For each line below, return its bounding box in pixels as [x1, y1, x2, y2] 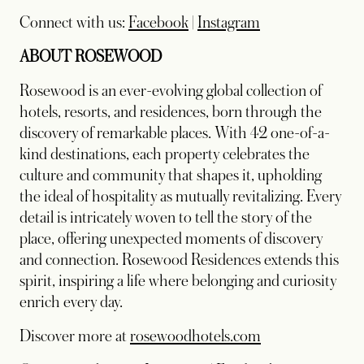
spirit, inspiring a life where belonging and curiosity [19, 272, 336, 291]
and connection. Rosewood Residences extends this [19, 251, 339, 270]
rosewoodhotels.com [130, 327, 261, 346]
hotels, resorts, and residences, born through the [19, 103, 322, 122]
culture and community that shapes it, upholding [19, 167, 322, 185]
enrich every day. [19, 293, 123, 312]
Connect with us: [19, 14, 128, 32]
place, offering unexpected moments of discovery [19, 230, 323, 249]
